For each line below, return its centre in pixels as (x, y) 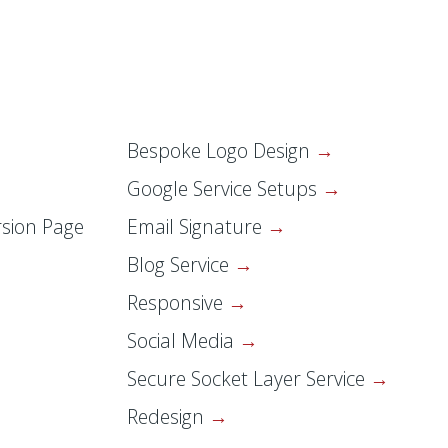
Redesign (168, 417)
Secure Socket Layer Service (248, 379)
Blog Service (180, 265)
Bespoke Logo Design (221, 151)
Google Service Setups (224, 189)
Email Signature (197, 227)
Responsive (177, 303)
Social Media (183, 341)
